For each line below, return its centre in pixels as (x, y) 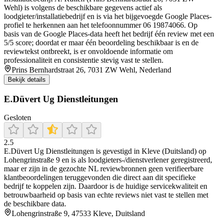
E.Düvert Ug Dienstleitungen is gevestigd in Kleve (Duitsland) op (105, 151)
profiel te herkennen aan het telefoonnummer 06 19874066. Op (101, 25)
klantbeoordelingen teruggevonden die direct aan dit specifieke (100, 178)
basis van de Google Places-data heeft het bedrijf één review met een (109, 34)
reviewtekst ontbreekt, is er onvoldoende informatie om (88, 51)
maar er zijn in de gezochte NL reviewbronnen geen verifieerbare (104, 169)
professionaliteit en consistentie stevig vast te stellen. (84, 60)
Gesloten (18, 118)
